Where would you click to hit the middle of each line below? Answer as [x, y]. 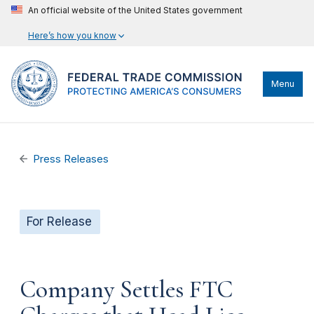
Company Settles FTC [126, 289]
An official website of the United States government [135, 10]
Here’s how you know [72, 35]
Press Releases [71, 159]
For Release [59, 221]
